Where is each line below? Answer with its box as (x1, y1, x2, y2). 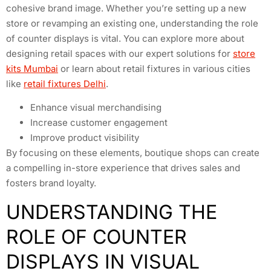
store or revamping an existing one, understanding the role (6, 17, 258, 29)
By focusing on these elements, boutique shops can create (6, 147, 260, 159)
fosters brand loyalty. (6, 177, 96, 189)
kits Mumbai (6, 62, 58, 74)
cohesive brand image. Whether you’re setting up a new (6, 2, 246, 14)
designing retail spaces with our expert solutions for (6, 47, 233, 59)
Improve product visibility (30, 132, 139, 144)
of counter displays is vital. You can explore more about (6, 32, 244, 44)
